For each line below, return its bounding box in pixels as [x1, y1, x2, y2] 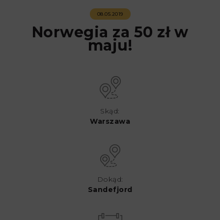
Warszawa [90, 116, 130, 126]
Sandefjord [87, 185, 133, 194]
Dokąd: [97, 174, 123, 184]
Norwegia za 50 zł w [31, 23, 189, 41]
